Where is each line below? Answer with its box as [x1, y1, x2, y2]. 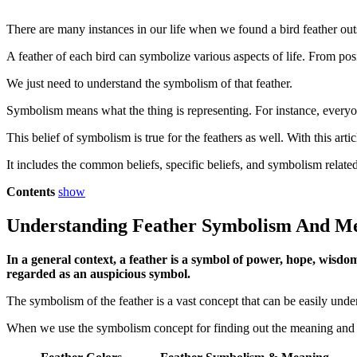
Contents [6, 184, 55, 198]
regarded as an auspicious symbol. [6, 266, 190, 280]
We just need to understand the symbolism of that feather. [6, 76, 296, 90]
